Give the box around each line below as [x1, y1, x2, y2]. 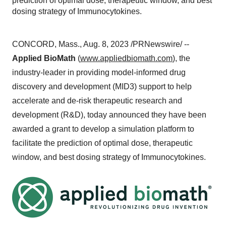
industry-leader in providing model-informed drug [12, 68, 186, 77]
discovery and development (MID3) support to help [12, 82, 192, 91]
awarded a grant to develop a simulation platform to [12, 125, 194, 133]
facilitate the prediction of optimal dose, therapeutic [12, 139, 193, 147]
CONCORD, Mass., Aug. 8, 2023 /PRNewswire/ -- [12, 40, 189, 48]
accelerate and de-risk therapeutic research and [12, 96, 182, 105]
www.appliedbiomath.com [80, 54, 173, 63]
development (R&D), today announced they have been [12, 110, 206, 119]
